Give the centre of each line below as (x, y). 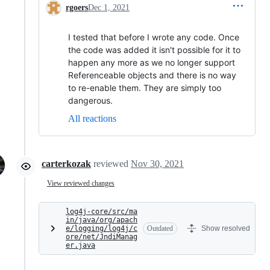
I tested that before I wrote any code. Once (154, 37)
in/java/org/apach (102, 220)
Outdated (160, 228)
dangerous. (90, 100)
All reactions (92, 118)
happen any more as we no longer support (152, 62)
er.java (80, 245)
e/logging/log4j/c (102, 228)
